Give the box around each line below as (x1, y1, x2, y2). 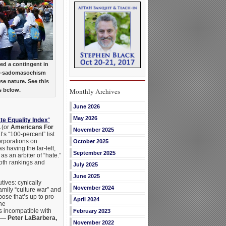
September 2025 (73, 150, 116, 156)
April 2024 (73, 196, 99, 203)
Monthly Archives (69, 87, 120, 96)
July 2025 (73, 161, 98, 168)
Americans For (10, 124, 53, 131)
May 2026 (73, 115, 97, 122)
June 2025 (73, 173, 100, 180)
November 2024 (73, 185, 114, 191)
